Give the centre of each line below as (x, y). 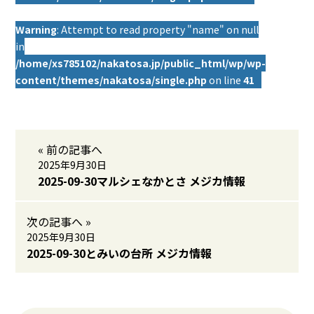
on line (225, 80)
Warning (36, 29)
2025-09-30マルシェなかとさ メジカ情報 (142, 181)
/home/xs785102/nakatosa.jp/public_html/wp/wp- (141, 63)
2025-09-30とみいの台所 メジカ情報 (120, 253)
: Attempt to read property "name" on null (158, 29)
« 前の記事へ (70, 149)
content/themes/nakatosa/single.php (111, 80)
